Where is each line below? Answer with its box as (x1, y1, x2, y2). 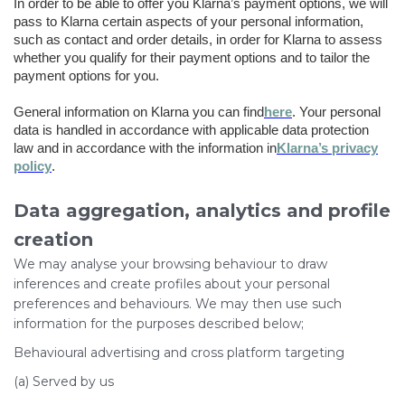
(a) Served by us (14, 373, 114, 390)
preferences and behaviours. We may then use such (14, 296, 342, 312)
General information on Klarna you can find (14, 105, 264, 119)
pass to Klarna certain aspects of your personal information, (14, 14, 363, 29)
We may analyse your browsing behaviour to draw (14, 256, 327, 272)
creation (14, 229, 93, 250)
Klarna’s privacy (277, 141, 378, 155)
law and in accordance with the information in (14, 141, 277, 155)
